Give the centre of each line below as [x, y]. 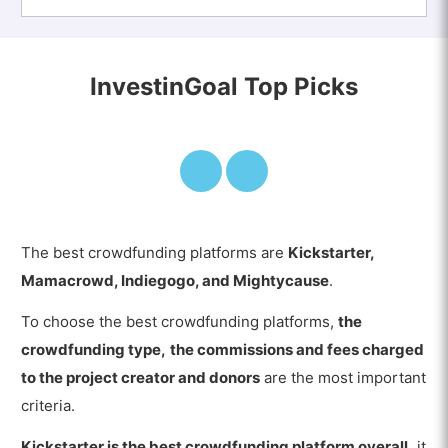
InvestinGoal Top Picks [224, 87]
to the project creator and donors [141, 378]
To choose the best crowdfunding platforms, [180, 322]
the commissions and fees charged [297, 350]
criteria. [48, 406]
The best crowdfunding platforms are [155, 253]
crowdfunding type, [94, 350]
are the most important [343, 378]
